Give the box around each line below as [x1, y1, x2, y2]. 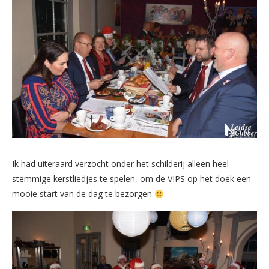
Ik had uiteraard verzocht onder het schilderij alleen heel [12, 158, 229, 170]
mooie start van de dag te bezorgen [12, 188, 154, 200]
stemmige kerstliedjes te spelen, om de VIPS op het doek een [12, 173, 251, 185]
